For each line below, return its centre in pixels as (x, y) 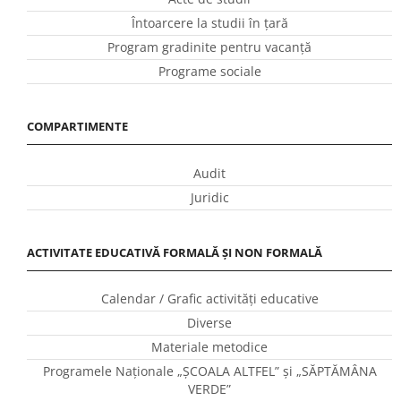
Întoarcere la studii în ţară (209, 23)
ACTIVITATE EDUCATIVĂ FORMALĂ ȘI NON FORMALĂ (175, 252)
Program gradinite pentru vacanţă (209, 47)
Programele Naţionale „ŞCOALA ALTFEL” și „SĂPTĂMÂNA (209, 371)
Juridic (209, 197)
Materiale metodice (209, 346)
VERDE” (209, 388)
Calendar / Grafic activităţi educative (209, 298)
